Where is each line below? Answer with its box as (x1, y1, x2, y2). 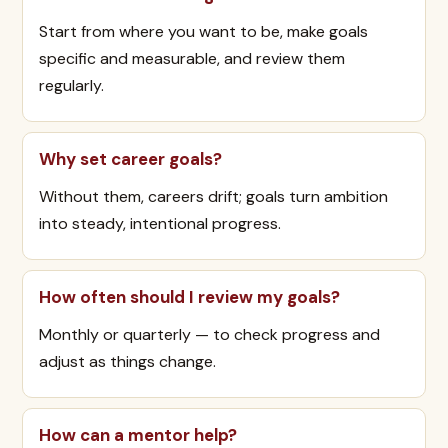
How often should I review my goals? (39, 286, 340, 308)
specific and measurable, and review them (39, 48, 345, 69)
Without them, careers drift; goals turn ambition (39, 186, 388, 207)
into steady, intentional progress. (39, 213, 281, 234)
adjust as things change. (39, 351, 216, 372)
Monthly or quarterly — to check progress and (39, 324, 380, 345)
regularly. (39, 75, 104, 96)
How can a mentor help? (39, 424, 237, 446)
